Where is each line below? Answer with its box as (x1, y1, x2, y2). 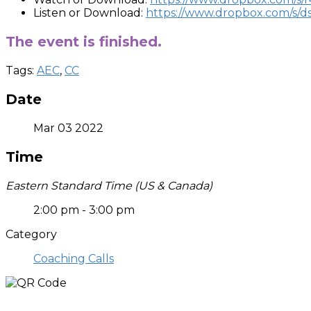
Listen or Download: (33, 6, 146, 19)
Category (6, 227, 57, 241)
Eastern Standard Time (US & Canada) (6, 178, 212, 192)
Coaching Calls (33, 251, 114, 265)
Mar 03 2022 (33, 121, 103, 135)
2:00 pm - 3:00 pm (33, 203, 135, 217)
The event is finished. (6, 33, 162, 50)
